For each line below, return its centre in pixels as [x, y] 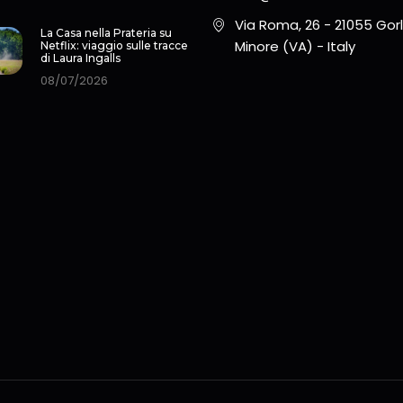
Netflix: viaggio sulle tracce [114, 45]
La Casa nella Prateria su [106, 32]
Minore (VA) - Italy [295, 46]
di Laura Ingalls [81, 58]
